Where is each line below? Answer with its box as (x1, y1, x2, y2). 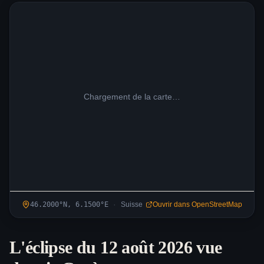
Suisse (121, 200, 143, 209)
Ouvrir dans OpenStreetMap (153, 200, 242, 209)
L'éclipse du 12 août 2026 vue (9, 237, 222, 257)
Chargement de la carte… (84, 92, 180, 101)
